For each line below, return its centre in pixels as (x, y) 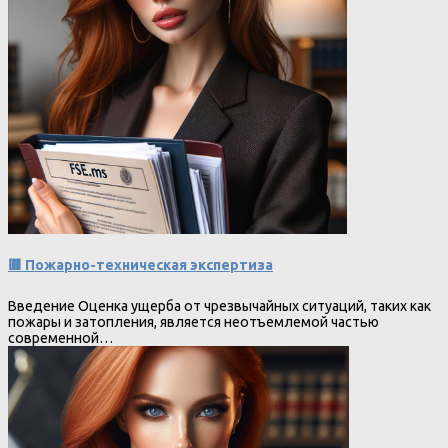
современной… (60, 338)
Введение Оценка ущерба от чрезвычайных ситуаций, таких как (219, 306)
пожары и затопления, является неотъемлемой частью (193, 322)
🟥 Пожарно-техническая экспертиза (140, 265)
